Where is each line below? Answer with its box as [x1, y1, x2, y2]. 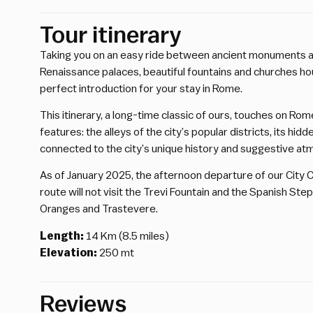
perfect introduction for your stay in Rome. [40, 82, 242, 94]
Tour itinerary [40, 23, 181, 47]
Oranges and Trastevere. [40, 203, 158, 215]
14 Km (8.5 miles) [84, 230, 169, 242]
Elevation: [40, 247, 97, 259]
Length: [40, 230, 84, 242]
